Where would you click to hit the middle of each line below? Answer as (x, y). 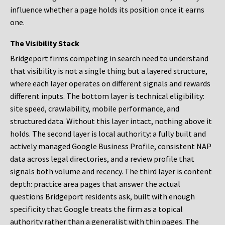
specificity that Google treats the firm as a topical (96, 209)
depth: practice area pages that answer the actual (95, 184)
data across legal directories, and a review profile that (102, 159)
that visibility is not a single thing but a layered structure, (109, 71)
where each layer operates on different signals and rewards (110, 84)
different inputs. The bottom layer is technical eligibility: (107, 96)
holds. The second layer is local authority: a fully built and (108, 134)
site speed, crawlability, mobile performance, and (95, 109)
